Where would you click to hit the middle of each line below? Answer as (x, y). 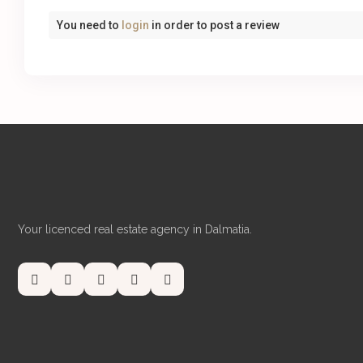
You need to (90, 26)
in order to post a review (215, 26)
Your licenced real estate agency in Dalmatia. (135, 230)
